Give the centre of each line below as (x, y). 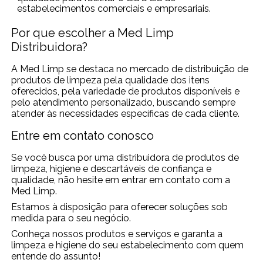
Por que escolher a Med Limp (93, 33)
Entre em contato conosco (83, 135)
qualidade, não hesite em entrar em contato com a (121, 180)
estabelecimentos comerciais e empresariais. (114, 8)
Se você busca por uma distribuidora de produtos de (125, 157)
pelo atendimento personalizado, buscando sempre (124, 102)
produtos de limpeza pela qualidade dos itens (111, 80)
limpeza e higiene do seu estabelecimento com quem (128, 245)
